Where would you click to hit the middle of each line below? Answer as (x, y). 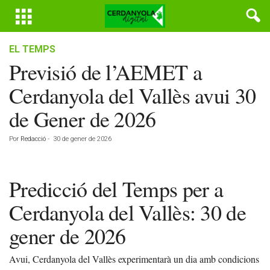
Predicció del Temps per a (116, 189)
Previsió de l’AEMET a (105, 72)
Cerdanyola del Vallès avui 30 (133, 95)
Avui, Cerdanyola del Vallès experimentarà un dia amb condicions (134, 259)
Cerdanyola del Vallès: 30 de (127, 212)
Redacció (33, 139)
